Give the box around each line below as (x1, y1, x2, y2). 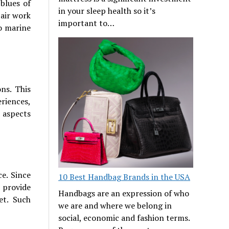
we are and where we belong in (58, 200, 172, 212)
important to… (58, 17, 115, 29)
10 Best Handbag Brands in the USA (58, 171, 191, 183)
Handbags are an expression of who (58, 188, 190, 199)
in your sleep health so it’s (58, 5, 156, 16)
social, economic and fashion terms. (58, 212, 190, 224)
